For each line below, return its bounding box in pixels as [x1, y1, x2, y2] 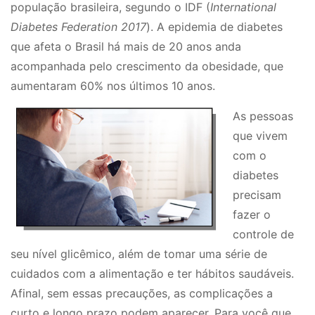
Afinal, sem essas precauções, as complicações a [11, 285, 273, 300]
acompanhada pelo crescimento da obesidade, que [11, 58, 283, 73]
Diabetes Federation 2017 [11, 19, 146, 34]
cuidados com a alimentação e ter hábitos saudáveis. [11, 266, 294, 281]
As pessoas [233, 108, 293, 123]
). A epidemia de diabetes [146, 19, 283, 34]
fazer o [233, 207, 271, 221]
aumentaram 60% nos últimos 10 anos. [11, 78, 222, 93]
